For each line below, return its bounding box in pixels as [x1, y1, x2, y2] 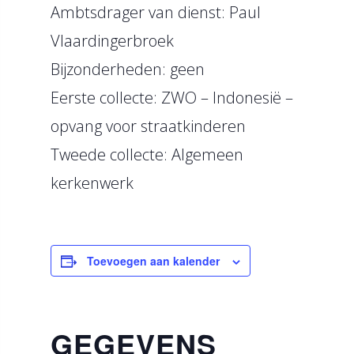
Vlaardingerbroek [51, 30, 174, 51]
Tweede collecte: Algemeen [51, 144, 243, 165]
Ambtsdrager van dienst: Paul [51, 2, 261, 23]
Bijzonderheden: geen [51, 58, 205, 80]
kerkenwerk [51, 172, 134, 194]
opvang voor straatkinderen [51, 115, 246, 137]
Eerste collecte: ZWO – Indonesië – [51, 87, 293, 108]
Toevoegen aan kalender [87, 253, 220, 269]
